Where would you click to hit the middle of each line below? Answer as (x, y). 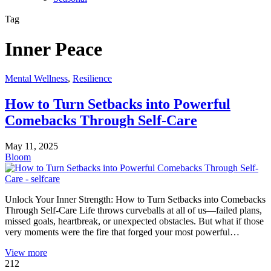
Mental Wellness (36, 79)
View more (26, 253)
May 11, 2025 (31, 146)
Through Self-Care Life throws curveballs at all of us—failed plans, (133, 211)
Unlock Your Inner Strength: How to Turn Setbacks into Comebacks (135, 200)
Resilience (92, 79)
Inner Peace (54, 49)
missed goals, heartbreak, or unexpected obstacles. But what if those (134, 221)
